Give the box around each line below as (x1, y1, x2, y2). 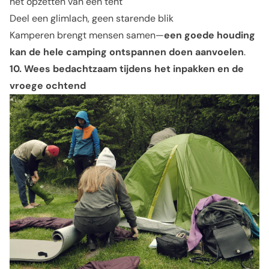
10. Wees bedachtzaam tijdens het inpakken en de (10, 62, 244, 75)
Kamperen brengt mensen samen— (10, 28, 164, 41)
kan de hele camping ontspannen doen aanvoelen (10, 45, 244, 58)
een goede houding (164, 28, 255, 41)
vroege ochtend (10, 79, 86, 92)
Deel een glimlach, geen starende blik (10, 11, 174, 25)
